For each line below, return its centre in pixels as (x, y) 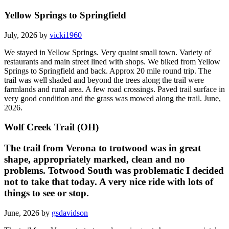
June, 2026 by (28, 213)
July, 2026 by (27, 35)
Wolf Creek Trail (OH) (51, 127)
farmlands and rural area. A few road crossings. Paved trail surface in (114, 89)
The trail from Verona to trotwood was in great (102, 148)
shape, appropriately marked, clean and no (95, 159)
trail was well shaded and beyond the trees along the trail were (104, 80)
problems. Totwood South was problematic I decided (114, 171)
